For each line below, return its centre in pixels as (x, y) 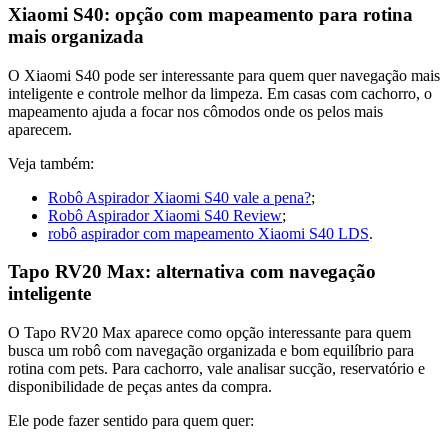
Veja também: (51, 163)
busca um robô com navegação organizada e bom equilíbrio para (211, 350)
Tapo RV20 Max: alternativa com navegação (192, 272)
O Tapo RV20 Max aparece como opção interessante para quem (209, 332)
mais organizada (76, 36)
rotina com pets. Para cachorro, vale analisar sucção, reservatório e (216, 368)
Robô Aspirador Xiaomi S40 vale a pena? (179, 197)
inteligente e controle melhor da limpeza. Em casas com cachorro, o (220, 93)
